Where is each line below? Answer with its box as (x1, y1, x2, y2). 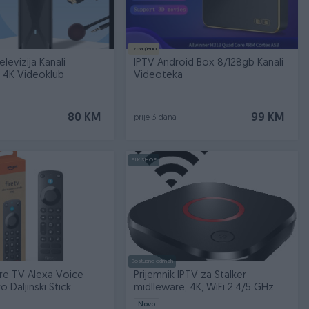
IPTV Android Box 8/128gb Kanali (134, 58, 284, 68)
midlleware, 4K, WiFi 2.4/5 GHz (134, 283, 275, 293)
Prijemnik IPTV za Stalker (134, 270, 247, 281)
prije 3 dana (134, 114, 177, 122)
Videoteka (134, 70, 183, 81)
